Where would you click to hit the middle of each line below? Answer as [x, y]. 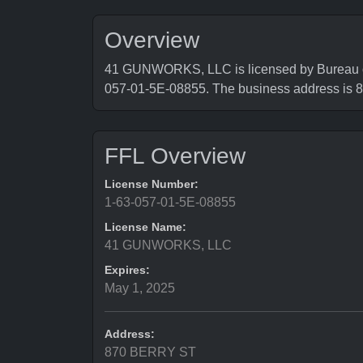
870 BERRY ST [150, 352]
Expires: [127, 270]
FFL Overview [175, 156]
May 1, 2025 [140, 288]
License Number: [152, 184]
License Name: [145, 227]
